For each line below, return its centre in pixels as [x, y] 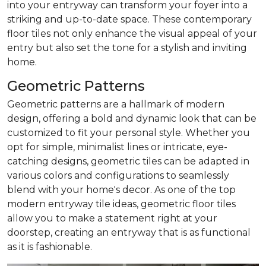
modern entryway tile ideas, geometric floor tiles [121, 204]
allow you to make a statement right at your [112, 218]
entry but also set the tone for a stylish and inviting [127, 47]
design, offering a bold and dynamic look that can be [132, 118]
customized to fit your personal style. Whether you [129, 132]
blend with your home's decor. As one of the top [121, 189]
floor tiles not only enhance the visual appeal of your [132, 33]
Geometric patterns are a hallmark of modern [116, 104]
